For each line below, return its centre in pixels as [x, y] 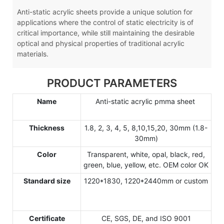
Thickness [47, 127]
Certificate [47, 218]
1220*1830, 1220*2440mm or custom [146, 180]
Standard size [47, 180]
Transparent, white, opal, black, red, [146, 154]
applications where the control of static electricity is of [105, 22]
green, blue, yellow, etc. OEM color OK [146, 164]
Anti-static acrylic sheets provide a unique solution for [104, 12]
